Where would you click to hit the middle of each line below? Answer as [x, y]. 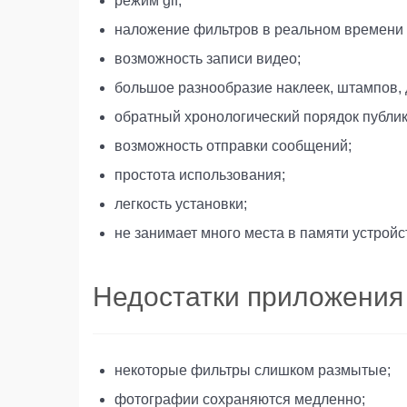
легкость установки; [181, 203]
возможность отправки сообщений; [233, 145]
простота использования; [200, 174]
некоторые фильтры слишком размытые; [253, 370]
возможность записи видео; [208, 58]
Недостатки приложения [248, 296]
